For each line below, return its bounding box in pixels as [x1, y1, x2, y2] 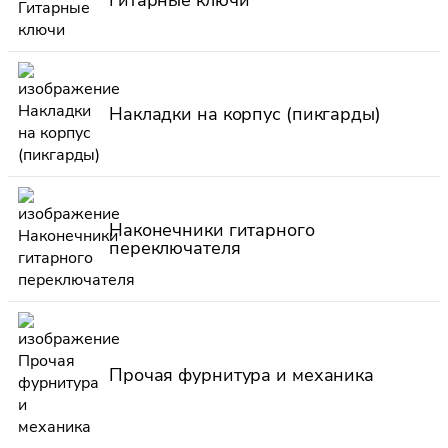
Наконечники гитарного [109, 217, 315, 242]
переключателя [109, 235, 241, 260]
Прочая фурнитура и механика [109, 362, 375, 387]
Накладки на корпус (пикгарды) [109, 101, 381, 126]
